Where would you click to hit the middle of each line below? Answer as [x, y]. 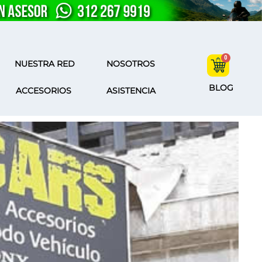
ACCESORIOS [44, 91]
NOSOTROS [131, 64]
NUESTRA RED [45, 64]
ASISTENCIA [131, 91]
